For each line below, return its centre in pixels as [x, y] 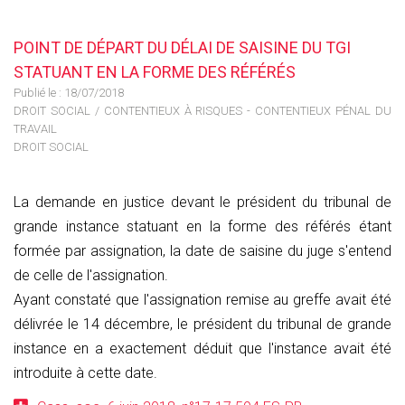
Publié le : [39, 93]
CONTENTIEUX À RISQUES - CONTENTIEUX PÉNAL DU [248, 111]
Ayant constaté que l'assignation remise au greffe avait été [202, 300]
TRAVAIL [35, 129]
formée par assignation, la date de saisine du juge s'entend [202, 251]
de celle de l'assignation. [91, 275]
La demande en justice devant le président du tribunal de [202, 202]
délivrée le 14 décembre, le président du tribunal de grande [202, 324]
